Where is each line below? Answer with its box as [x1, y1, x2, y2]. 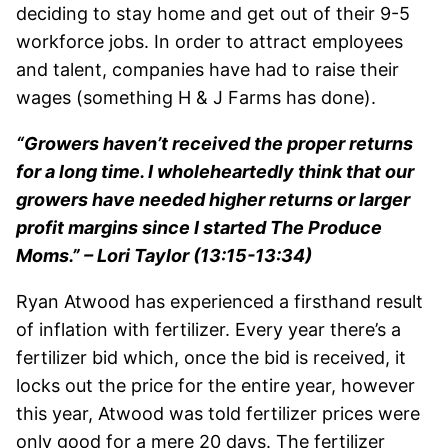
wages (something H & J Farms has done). [16, 86, 376, 108]
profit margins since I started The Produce [16, 216, 382, 238]
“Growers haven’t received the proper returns [16, 132, 413, 154]
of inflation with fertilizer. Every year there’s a [16, 318, 401, 340]
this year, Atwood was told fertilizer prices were [16, 402, 420, 424]
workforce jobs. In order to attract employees [16, 30, 403, 52]
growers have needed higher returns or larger [16, 188, 410, 210]
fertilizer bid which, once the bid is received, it [16, 346, 406, 368]
